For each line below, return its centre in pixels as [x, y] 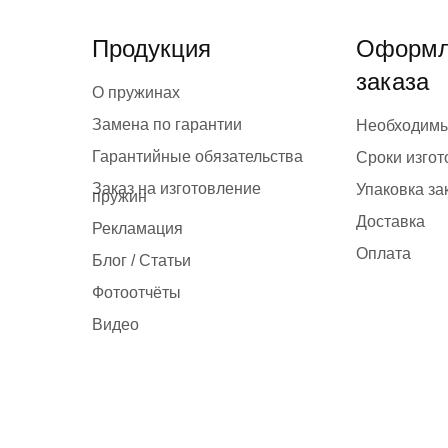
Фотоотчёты [136, 293]
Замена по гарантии [167, 125]
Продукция [151, 49]
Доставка [390, 222]
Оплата [383, 254]
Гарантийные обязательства [197, 157]
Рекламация [137, 229]
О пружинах [136, 93]
